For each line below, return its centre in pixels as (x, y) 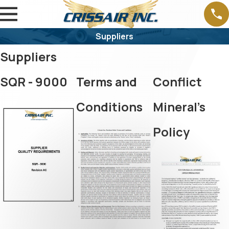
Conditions (110, 107)
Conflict (177, 82)
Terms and (107, 82)
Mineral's (179, 107)
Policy (171, 132)
